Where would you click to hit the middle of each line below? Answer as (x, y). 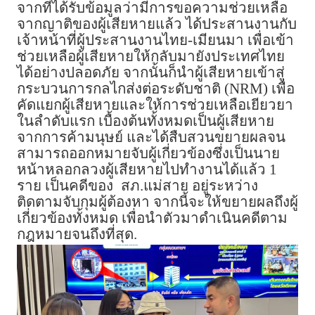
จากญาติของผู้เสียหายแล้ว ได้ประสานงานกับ (157, 24)
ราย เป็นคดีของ (65, 186)
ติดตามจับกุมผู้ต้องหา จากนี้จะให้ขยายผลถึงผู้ (157, 202)
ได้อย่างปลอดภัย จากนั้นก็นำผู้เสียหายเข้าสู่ (151, 73)
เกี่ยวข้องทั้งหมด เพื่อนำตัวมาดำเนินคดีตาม (152, 218)
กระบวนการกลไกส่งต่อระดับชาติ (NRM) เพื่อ (156, 89)
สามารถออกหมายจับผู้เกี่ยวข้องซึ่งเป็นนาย (148, 154)
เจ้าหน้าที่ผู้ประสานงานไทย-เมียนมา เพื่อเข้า (155, 40)
